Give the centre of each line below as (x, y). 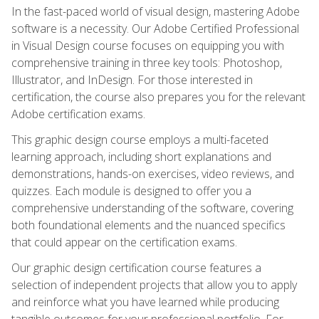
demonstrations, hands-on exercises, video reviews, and (153, 173)
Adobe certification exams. (78, 114)
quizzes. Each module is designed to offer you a (131, 190)
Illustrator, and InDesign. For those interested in (132, 79)
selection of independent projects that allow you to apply (154, 284)
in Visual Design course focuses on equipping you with (148, 45)
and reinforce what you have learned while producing (145, 302)
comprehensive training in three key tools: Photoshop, (147, 62)
